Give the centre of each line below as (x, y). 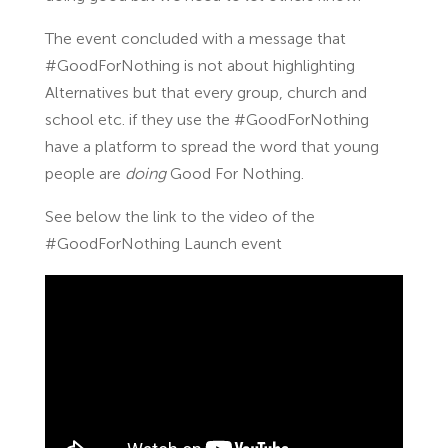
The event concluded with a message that (195, 39)
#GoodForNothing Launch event (163, 244)
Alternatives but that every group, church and (205, 93)
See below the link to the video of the (179, 217)
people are (84, 174)
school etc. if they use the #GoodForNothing (206, 120)
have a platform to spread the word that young (211, 147)
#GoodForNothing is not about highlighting (199, 66)
